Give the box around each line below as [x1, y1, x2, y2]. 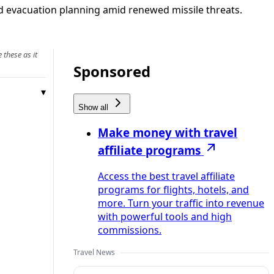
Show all [78, 102, 111, 112]
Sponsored [73, 61, 150, 81]
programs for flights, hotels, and [98, 183, 249, 197]
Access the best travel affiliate [98, 169, 235, 183]
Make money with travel [98, 125, 237, 141]
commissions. [98, 223, 161, 237]
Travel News [73, 247, 115, 258]
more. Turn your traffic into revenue [98, 196, 264, 210]
